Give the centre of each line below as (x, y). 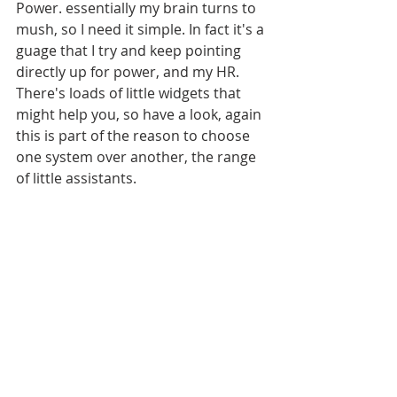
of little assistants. (78, 178)
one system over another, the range (138, 157)
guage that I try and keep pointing (130, 51)
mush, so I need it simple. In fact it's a (142, 29)
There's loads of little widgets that (130, 93)
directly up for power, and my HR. (129, 72)
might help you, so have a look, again (140, 114)
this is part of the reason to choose (135, 136)
